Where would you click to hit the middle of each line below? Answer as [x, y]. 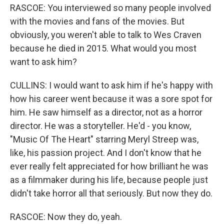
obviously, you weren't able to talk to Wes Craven [106, 35]
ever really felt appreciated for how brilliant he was [109, 166]
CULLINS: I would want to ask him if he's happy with [111, 85]
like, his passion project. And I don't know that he [106, 153]
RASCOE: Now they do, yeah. [66, 217]
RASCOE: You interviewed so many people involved [110, 8]
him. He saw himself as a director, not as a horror [106, 112]
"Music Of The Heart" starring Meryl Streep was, [104, 139]
